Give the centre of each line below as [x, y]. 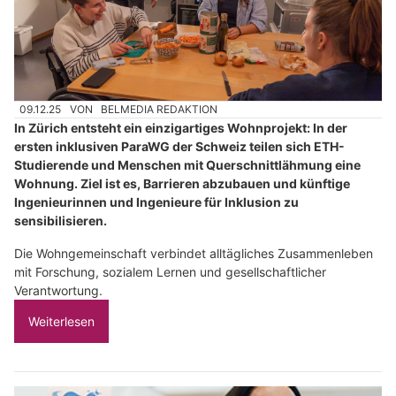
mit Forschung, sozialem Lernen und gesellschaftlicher [170, 272]
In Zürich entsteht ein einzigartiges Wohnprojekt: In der [181, 128]
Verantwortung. [58, 291]
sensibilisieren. [61, 221]
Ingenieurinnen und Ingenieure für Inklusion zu [156, 202]
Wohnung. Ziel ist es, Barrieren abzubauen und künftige [182, 184]
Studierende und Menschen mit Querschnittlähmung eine [187, 165]
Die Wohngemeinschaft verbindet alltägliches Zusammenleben [194, 254]
